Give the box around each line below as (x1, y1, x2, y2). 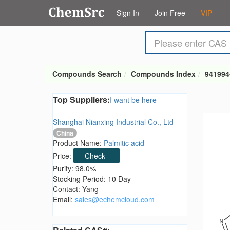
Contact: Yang (53, 184, 99, 195)
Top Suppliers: (53, 93, 110, 105)
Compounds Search (52, 69, 122, 79)
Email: (53, 194, 75, 205)
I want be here (110, 94, 157, 105)
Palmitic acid (104, 138, 144, 148)
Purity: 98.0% (53, 163, 96, 174)
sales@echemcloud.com (75, 194, 155, 205)
